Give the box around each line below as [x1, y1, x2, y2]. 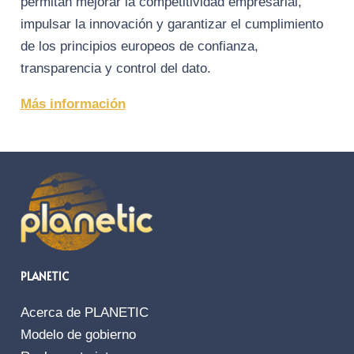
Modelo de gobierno [20, 327, 136, 343]
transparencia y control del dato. [20, 61, 211, 77]
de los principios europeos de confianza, [20, 39, 258, 55]
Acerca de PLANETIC [20, 305, 149, 321]
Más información [20, 96, 126, 112]
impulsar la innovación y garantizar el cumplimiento [20, 17, 323, 32]
